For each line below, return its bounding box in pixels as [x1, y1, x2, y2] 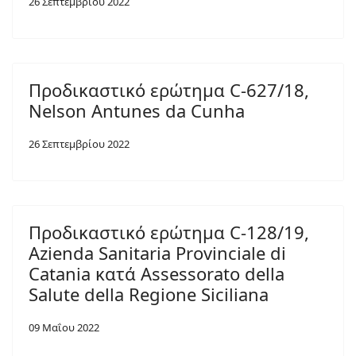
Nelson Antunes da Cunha [29, 99, 245, 122]
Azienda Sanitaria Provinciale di [29, 241, 286, 265]
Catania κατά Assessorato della [29, 261, 284, 285]
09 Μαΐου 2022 [29, 320, 99, 335]
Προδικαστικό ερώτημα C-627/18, [29, 78, 309, 102]
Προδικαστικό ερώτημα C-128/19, [29, 220, 309, 244]
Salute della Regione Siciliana [29, 282, 269, 306]
